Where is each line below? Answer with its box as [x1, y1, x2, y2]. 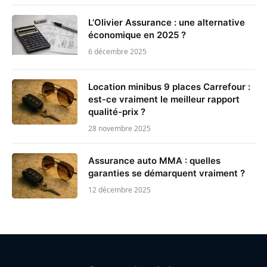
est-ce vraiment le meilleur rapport [88, 93, 240, 105]
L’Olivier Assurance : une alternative [88, 16, 245, 28]
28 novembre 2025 [88, 123, 151, 133]
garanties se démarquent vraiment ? [88, 167, 245, 179]
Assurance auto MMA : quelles [88, 154, 221, 166]
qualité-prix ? [88, 105, 145, 117]
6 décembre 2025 [88, 46, 147, 57]
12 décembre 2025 [88, 184, 151, 195]
